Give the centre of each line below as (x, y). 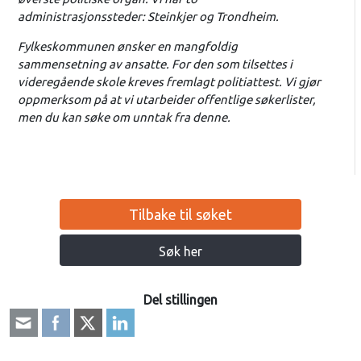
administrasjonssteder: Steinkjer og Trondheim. (148, 17)
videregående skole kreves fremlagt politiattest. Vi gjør (169, 82)
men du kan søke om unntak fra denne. (124, 117)
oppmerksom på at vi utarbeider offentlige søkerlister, (166, 100)
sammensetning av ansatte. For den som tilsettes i (155, 64)
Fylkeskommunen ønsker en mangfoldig (127, 46)
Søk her (180, 251)
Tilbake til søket (180, 214)
